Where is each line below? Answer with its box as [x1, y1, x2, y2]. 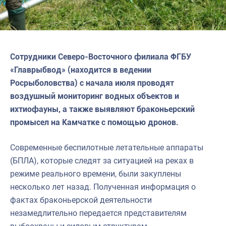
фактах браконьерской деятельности [10, 195, 152, 205]
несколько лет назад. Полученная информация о [10, 182, 196, 192]
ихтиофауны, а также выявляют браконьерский [10, 104, 195, 114]
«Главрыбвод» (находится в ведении [10, 65, 151, 75]
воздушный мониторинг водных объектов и [10, 91, 179, 101]
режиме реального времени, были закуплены [10, 168, 181, 179]
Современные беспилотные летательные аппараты [10, 142, 203, 152]
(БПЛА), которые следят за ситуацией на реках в [10, 155, 194, 165]
